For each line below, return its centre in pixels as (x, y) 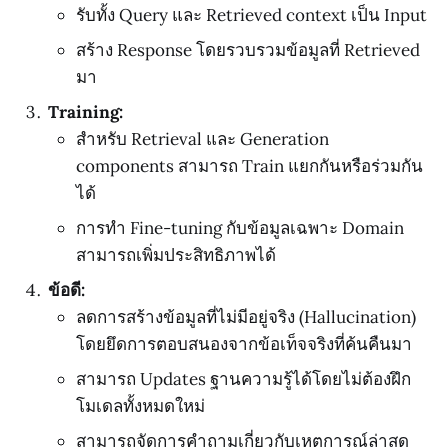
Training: (85, 112)
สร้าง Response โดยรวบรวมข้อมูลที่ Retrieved (248, 50)
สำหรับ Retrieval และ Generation (202, 139)
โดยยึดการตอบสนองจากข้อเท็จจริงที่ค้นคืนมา (244, 344)
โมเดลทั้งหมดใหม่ (140, 406)
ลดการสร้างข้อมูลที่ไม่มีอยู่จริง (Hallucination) (246, 317)
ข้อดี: (66, 290)
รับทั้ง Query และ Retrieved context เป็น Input (251, 15)
